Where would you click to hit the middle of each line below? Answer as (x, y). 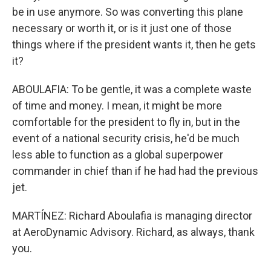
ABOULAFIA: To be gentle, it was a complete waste (132, 89)
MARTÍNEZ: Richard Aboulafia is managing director (132, 216)
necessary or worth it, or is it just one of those (122, 28)
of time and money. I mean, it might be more (117, 106)
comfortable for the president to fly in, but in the (126, 122)
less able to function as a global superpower (118, 155)
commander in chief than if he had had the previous (135, 171)
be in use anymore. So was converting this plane (128, 12)
